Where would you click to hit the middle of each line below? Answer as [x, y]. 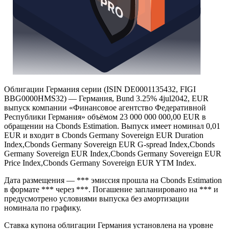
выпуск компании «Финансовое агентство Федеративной [105, 143]
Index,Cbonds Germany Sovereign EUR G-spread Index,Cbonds [109, 179]
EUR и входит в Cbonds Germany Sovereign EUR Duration [104, 170]
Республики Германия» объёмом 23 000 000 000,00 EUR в [105, 152]
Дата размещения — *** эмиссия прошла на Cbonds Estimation [113, 215]
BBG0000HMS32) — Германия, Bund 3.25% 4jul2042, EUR [106, 133]
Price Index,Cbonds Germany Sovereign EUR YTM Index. [100, 198]
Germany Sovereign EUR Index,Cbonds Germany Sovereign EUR [113, 189]
